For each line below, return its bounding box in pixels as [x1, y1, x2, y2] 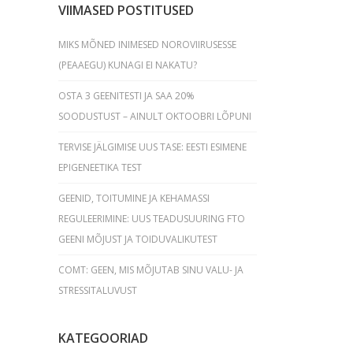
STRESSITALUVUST [58, 284, 137, 297]
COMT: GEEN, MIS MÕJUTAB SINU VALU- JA [58, 263, 243, 277]
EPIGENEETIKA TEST [58, 161, 142, 174]
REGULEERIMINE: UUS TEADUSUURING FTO [58, 212, 245, 225]
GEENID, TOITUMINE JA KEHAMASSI [58, 191, 210, 205]
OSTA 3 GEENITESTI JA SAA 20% [58, 89, 195, 102]
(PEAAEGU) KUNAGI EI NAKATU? [58, 58, 197, 72]
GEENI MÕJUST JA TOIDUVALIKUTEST [58, 232, 217, 246]
